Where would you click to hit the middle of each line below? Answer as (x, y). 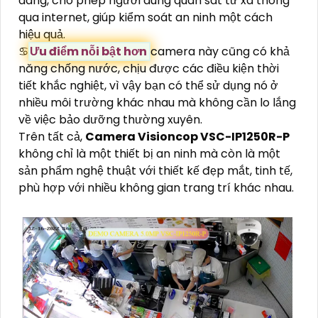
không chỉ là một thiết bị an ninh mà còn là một (149, 153)
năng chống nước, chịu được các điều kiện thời (149, 68)
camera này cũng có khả (220, 51)
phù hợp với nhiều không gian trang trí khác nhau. (156, 187)
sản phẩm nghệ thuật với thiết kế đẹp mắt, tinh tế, (155, 170)
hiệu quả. (42, 34)
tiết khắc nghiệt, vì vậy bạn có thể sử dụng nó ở (148, 85)
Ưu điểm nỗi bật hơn (89, 51)
